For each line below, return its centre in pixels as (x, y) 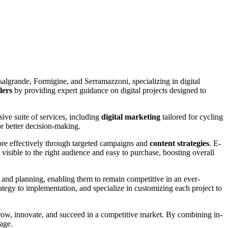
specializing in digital (166, 81)
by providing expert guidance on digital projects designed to (109, 91)
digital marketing (131, 117)
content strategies (179, 144)
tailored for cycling (192, 117)
